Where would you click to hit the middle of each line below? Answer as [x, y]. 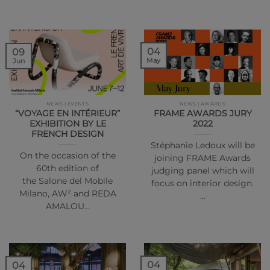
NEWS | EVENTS [67, 104]
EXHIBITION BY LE [67, 123]
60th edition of [67, 168]
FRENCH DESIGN [67, 133]
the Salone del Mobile [67, 181]
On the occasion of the [67, 155]
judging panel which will [202, 170]
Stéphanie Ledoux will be [202, 145]
